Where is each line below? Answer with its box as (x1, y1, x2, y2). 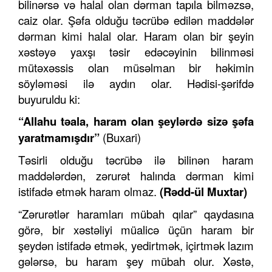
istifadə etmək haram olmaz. (18, 183, 160, 200)
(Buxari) (103, 129, 141, 146)
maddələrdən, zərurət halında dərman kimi (18, 168, 254, 184)
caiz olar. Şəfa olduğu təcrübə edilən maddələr (18, 12, 254, 29)
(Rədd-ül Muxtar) (160, 183, 247, 200)
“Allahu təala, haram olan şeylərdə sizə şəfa (18, 113, 254, 130)
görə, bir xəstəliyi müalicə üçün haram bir (18, 222, 254, 238)
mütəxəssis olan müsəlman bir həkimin (18, 59, 254, 76)
